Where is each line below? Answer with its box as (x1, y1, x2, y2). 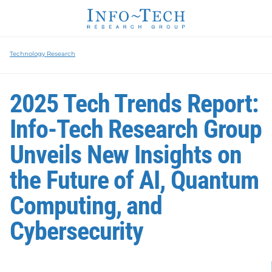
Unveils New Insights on (10, 139, 242, 169)
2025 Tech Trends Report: (10, 88, 258, 118)
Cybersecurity (10, 216, 144, 246)
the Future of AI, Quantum (10, 165, 259, 195)
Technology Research (10, 49, 75, 58)
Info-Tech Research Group (10, 114, 262, 144)
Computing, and (10, 190, 163, 220)
